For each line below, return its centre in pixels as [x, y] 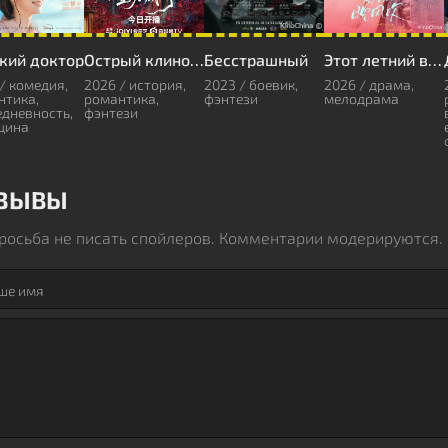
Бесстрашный [256, 59]
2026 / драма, [369, 84]
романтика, [121, 98]
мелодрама [361, 98]
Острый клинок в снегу [197, 59]
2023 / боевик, [251, 84]
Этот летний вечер [435, 59]
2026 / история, [135, 84]
